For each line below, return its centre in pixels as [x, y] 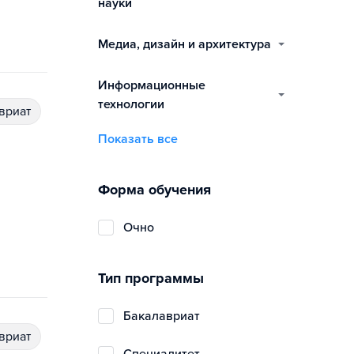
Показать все [138, 139]
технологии [131, 104]
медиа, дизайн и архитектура [190, 44]
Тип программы [151, 278]
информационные [103, 85]
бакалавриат [166, 316]
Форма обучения [154, 190]
